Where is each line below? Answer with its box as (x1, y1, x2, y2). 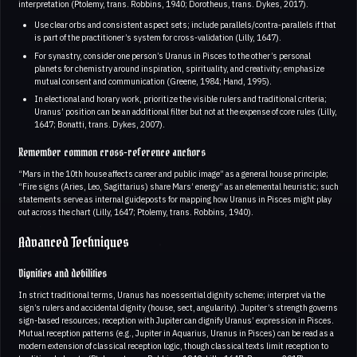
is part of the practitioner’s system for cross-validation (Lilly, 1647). (33, 32, 281, 44)
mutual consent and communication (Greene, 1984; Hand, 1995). (33, 75, 272, 87)
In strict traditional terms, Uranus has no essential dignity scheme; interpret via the (18, 288, 325, 300)
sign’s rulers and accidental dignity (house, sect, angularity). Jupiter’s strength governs (18, 301, 338, 313)
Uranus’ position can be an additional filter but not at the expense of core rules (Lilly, (33, 105, 337, 117)
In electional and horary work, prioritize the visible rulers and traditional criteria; (33, 92, 327, 104)
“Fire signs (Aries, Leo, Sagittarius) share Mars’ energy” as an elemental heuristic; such (18, 180, 339, 192)
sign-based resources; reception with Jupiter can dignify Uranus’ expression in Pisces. (18, 314, 334, 326)
